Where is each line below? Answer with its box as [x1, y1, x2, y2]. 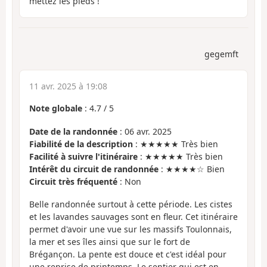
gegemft [204, 48, 238, 60]
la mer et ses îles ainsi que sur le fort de [29, 236, 190, 248]
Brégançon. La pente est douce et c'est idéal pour [29, 249, 226, 260]
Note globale [29, 103, 82, 114]
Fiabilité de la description [29, 138, 133, 150]
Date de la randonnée [29, 125, 117, 137]
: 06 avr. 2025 [117, 125, 172, 137]
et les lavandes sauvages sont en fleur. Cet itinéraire [29, 211, 238, 223]
